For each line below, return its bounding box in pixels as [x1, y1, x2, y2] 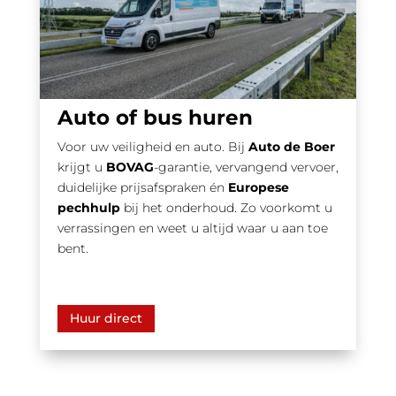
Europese [227, 179, 289, 195]
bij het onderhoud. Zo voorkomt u [123, 199, 332, 216]
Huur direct [69, 309, 142, 326]
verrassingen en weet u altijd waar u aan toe [57, 219, 328, 236]
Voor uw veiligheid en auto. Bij [57, 138, 248, 155]
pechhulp [57, 199, 124, 216]
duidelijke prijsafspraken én [57, 179, 228, 195]
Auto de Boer [247, 138, 335, 155]
